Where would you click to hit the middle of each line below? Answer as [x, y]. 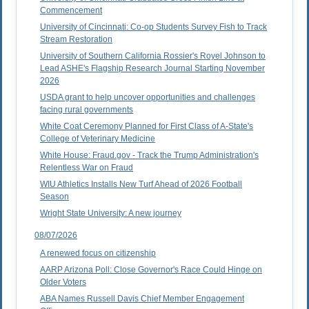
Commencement [71, 11]
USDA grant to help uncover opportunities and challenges [148, 98]
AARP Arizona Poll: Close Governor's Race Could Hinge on [151, 270]
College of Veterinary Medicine [98, 139]
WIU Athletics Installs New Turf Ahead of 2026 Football [141, 185]
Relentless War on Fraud [87, 168]
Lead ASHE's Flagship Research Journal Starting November [152, 69]
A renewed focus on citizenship [98, 253]
